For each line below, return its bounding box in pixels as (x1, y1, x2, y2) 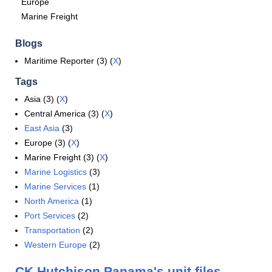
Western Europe (24, 240, 87, 250)
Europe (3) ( (24, 138, 71, 148)
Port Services (24, 211, 75, 220)
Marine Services (24, 182, 86, 191)
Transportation (24, 225, 80, 235)
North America (24, 196, 79, 206)
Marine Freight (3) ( (24, 152, 100, 162)
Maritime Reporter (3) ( (24, 56, 113, 66)
